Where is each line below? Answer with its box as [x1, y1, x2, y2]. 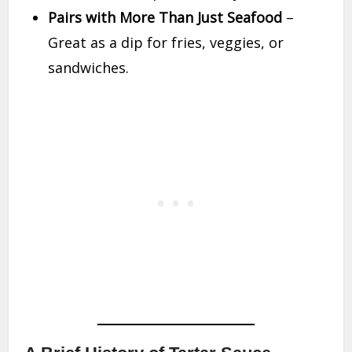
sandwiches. [48, 58, 130, 78]
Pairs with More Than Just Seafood [48, 8, 283, 27]
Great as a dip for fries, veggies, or [48, 33, 284, 53]
